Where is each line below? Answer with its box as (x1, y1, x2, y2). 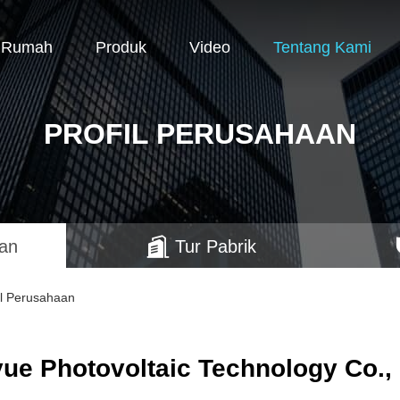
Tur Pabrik (174, 237, 256, 257)
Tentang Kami (273, 37, 371, 56)
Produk (96, 37, 146, 56)
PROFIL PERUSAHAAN (44, 118, 356, 150)
